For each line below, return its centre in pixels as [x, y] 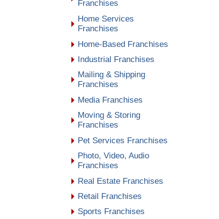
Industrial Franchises [116, 59]
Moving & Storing [109, 115]
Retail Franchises [109, 196]
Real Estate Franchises [120, 181]
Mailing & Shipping [111, 74]
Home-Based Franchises [123, 44]
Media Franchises [110, 100]
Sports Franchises [111, 211]
